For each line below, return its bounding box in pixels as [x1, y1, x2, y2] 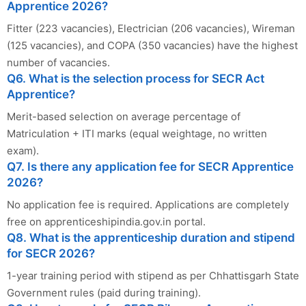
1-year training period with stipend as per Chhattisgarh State [7, 269, 299, 283]
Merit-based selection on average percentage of [7, 110, 240, 124]
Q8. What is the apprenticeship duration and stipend [7, 231, 295, 245]
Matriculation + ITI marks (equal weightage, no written [7, 127, 267, 141]
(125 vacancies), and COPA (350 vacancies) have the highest [7, 39, 298, 53]
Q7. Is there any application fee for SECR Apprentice [7, 160, 294, 174]
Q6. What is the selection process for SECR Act [7, 72, 264, 86]
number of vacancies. [7, 56, 110, 70]
